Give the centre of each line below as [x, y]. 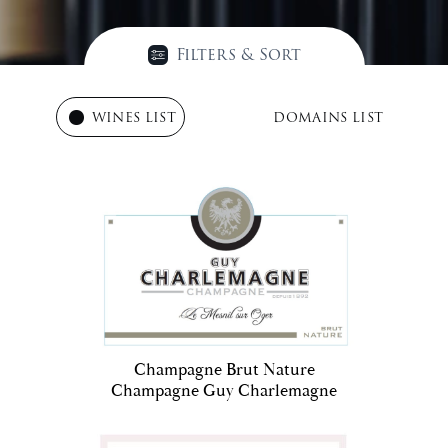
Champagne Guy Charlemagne [224, 391]
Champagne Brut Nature [224, 370]
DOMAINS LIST [328, 117]
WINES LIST [133, 117]
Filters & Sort [238, 54]
